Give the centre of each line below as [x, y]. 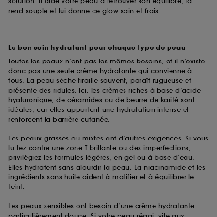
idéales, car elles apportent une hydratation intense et [99, 109]
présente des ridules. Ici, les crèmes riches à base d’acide [105, 90]
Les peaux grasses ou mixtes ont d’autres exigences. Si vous [108, 139]
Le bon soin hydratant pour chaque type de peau [97, 48]
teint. [16, 187]
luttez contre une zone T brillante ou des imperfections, [100, 148]
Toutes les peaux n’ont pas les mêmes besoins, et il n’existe [107, 61]
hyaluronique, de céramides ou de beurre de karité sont [101, 100]
